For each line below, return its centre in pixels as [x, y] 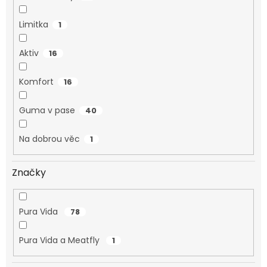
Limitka [33, 25]
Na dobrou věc [49, 139]
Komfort [36, 82]
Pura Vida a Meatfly [60, 240]
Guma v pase [47, 111]
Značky [29, 172]
